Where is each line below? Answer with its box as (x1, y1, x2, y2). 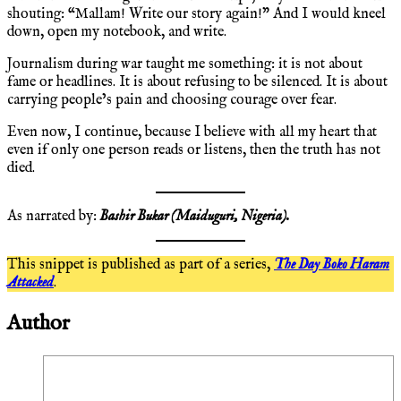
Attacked (7, 273, 54, 292)
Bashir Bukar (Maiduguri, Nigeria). (99, 207, 290, 226)
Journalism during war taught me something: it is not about (7, 55, 363, 73)
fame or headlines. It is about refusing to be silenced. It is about (7, 73, 388, 91)
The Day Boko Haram (274, 255, 389, 274)
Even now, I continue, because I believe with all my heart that (7, 123, 377, 141)
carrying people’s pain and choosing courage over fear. (7, 90, 337, 109)
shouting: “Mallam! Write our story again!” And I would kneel (7, 4, 386, 23)
